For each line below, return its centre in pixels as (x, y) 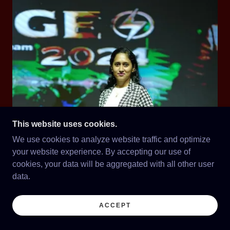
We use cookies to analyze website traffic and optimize (111, 139)
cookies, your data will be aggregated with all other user (113, 164)
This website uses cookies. (65, 124)
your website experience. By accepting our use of (101, 152)
